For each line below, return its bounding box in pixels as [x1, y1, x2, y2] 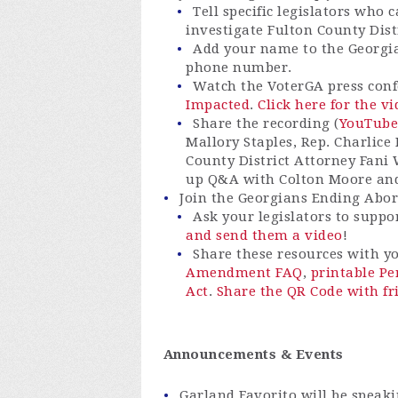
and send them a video [186, 227, 343, 244]
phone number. [186, 60, 292, 76]
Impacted [186, 97, 250, 114]
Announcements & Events [163, 346, 344, 363]
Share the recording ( [193, 115, 339, 132]
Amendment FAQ [186, 265, 303, 282]
